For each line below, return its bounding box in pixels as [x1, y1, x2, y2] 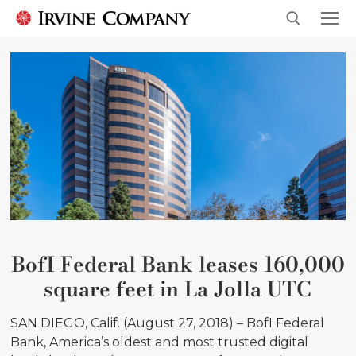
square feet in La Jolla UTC [44, 273, 312, 304]
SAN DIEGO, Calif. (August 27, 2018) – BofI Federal [10, 315, 325, 331]
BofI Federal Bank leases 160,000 [10, 248, 345, 280]
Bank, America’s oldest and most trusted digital [10, 334, 309, 350]
